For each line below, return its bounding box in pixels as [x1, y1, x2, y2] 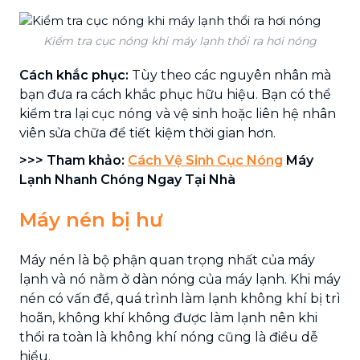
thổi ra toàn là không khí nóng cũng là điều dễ [19, 329, 318, 345]
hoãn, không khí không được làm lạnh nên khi [19, 309, 317, 325]
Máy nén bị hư [19, 207, 162, 231]
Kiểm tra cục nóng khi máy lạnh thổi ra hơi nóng [43, 33, 317, 48]
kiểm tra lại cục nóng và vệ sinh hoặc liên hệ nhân [19, 105, 336, 121]
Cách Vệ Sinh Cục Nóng [128, 152, 283, 168]
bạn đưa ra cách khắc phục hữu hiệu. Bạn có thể [19, 86, 331, 102]
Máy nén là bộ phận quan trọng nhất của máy [19, 252, 315, 268]
